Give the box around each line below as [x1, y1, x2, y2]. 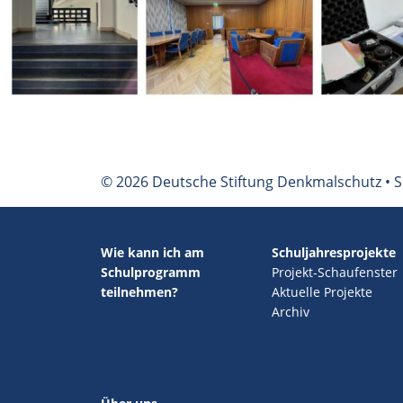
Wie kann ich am [101, 243, 204, 261]
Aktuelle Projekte [271, 282, 372, 300]
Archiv [271, 302, 309, 320]
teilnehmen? [101, 282, 178, 300]
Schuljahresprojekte [271, 243, 396, 261]
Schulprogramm [101, 263, 201, 281]
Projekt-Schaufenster [271, 263, 398, 281]
